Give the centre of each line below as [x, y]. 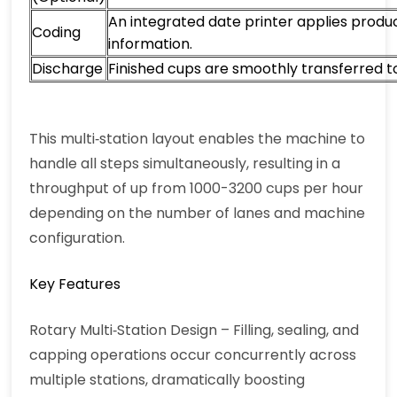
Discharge [68, 69]
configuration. [78, 238]
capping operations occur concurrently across [193, 355]
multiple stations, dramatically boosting [167, 380]
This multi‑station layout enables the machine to [198, 139]
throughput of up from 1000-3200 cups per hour [197, 189]
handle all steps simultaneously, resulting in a [185, 164]
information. [151, 44]
